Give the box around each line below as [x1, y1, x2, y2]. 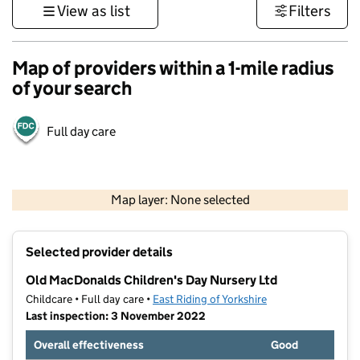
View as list [56, 2, 130, 20]
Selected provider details [26, 244, 173, 260]
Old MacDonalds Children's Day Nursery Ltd [26, 272, 277, 288]
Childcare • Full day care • [26, 292, 153, 307]
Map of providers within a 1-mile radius [12, 56, 334, 80]
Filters [288, 2, 331, 20]
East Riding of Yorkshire [153, 292, 267, 307]
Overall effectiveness [34, 337, 144, 353]
